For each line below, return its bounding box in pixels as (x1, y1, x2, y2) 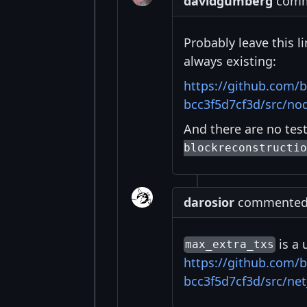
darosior (183, 193, 234, 210)
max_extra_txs (185, 238, 275, 251)
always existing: (183, 52, 276, 69)
